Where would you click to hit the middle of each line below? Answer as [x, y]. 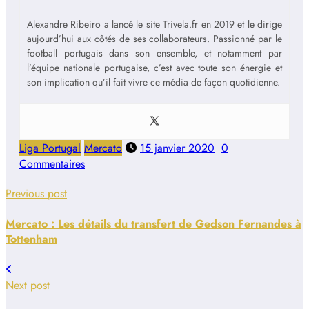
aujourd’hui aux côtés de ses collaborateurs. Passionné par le [154, 39]
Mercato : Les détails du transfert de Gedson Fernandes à [153, 223]
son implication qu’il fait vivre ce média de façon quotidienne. [153, 82]
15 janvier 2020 [177, 148]
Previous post [36, 194]
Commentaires [52, 164]
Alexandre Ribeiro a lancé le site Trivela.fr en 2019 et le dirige [154, 24]
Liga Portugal [50, 148]
